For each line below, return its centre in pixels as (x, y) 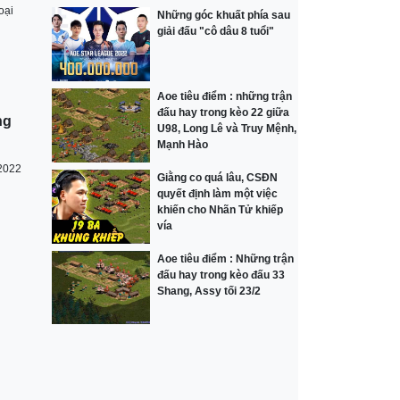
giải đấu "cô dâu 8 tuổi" (216, 32)
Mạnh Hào (183, 145)
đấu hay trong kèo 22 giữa (224, 113)
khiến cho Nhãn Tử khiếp (221, 209)
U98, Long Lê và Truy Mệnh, (227, 129)
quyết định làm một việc (218, 193)
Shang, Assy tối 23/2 (209, 291)
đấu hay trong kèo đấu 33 (221, 275)
